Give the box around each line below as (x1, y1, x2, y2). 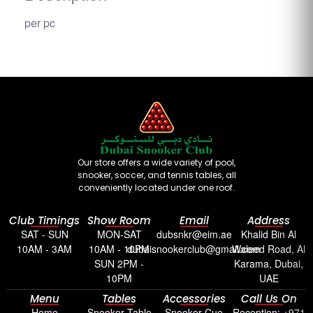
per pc (24, 15, 55, 31)
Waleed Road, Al (232, 241, 305, 256)
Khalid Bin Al (241, 226, 296, 241)
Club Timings (9, 212, 80, 228)
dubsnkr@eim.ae (156, 226, 232, 241)
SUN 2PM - (94, 256, 144, 270)
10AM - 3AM (17, 241, 72, 256)
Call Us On (240, 291, 297, 306)
